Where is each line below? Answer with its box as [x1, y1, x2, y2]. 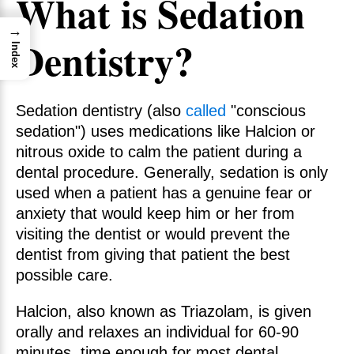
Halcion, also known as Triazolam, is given [16, 303, 311, 320]
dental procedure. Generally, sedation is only [16, 164, 328, 181]
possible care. [16, 266, 113, 284]
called [186, 102, 226, 119]
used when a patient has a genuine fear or [16, 184, 312, 201]
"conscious [226, 102, 306, 119]
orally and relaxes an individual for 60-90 [16, 323, 299, 341]
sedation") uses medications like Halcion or [16, 122, 315, 140]
